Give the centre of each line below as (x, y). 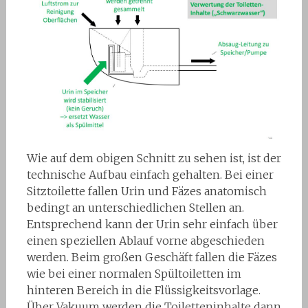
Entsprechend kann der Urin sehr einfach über (152, 224)
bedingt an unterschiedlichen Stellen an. (135, 207)
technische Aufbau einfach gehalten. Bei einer (150, 174)
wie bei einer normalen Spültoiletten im (134, 273)
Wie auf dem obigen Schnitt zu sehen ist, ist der (154, 158)
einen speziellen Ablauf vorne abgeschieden (145, 240)
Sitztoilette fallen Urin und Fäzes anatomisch (146, 191)
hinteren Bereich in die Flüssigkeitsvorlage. (143, 290)
